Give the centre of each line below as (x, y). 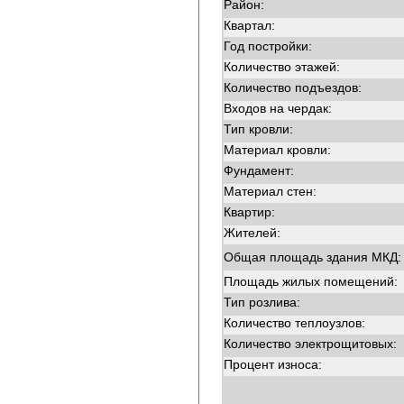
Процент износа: (273, 364)
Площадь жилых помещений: (311, 281)
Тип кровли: (258, 129)
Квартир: (249, 212)
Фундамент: (259, 170)
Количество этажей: (282, 67)
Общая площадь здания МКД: (312, 257)
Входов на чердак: (278, 108)
